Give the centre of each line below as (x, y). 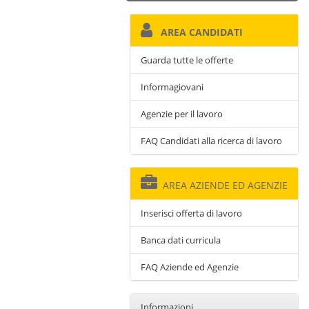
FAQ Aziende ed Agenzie (190, 267)
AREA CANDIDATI (198, 32)
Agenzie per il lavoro (182, 114)
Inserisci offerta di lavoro (191, 213)
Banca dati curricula (181, 240)
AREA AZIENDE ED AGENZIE (222, 185)
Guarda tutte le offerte (187, 60)
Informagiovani (172, 87)
